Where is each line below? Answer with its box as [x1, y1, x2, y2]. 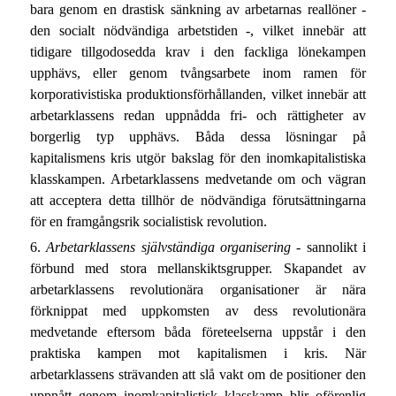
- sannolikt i [291, 240, 367, 255]
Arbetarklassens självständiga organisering [46, 240, 292, 255]
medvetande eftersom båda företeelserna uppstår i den [29, 324, 367, 340]
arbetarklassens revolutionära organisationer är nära [29, 282, 367, 298]
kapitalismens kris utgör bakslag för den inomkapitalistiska [29, 150, 367, 166]
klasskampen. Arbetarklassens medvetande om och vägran [29, 171, 367, 187]
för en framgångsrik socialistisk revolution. [29, 214, 267, 230]
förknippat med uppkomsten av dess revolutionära [29, 303, 367, 319]
